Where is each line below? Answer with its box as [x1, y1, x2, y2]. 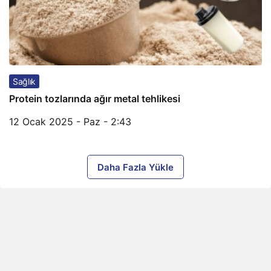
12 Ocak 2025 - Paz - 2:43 [9, 116, 131, 128]
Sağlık [13, 76, 36, 87]
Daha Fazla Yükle [97, 162, 174, 173]
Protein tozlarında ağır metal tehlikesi [9, 93, 180, 105]
